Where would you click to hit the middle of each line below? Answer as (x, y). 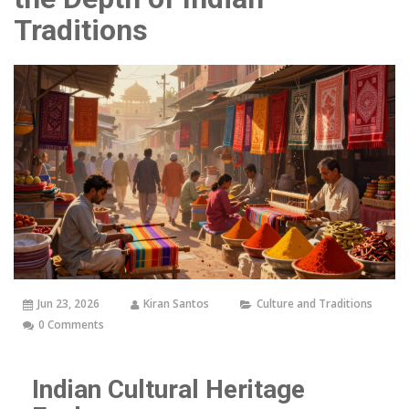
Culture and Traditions (315, 304)
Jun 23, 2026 (68, 304)
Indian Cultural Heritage (168, 390)
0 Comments (71, 325)
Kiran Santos (176, 304)
